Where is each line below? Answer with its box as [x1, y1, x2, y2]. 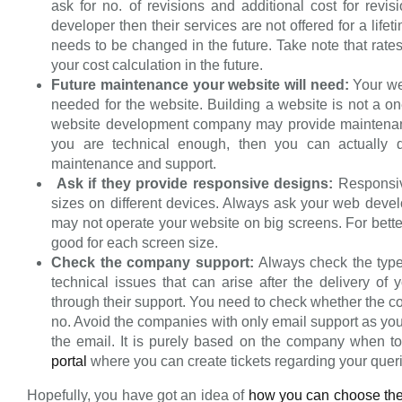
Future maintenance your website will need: [51, 77, 354, 93]
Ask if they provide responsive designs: [51, 176, 338, 192]
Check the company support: [51, 255, 258, 271]
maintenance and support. [51, 156, 217, 172]
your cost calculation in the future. [51, 57, 264, 74]
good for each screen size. [51, 235, 219, 251]
